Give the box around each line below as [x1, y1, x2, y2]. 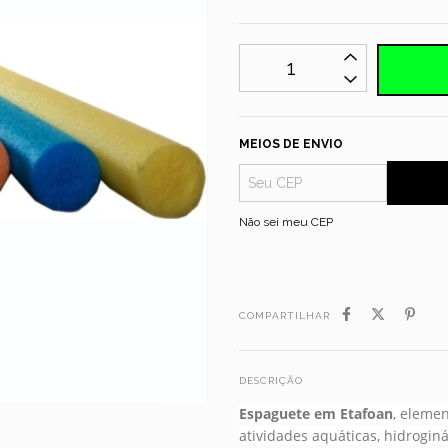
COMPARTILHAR [239, 310, 330, 321]
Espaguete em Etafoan [239, 403, 393, 423]
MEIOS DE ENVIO [239, 137, 343, 151]
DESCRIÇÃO [239, 375, 303, 386]
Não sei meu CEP [239, 215, 333, 229]
